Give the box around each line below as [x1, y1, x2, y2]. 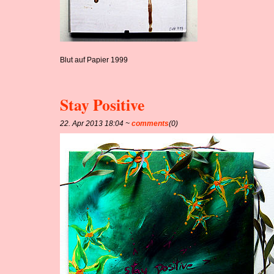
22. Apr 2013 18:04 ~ [60, 119, 132, 128]
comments [131, 119, 169, 128]
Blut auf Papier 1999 [60, 55, 128, 64]
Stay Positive [60, 92, 145, 116]
